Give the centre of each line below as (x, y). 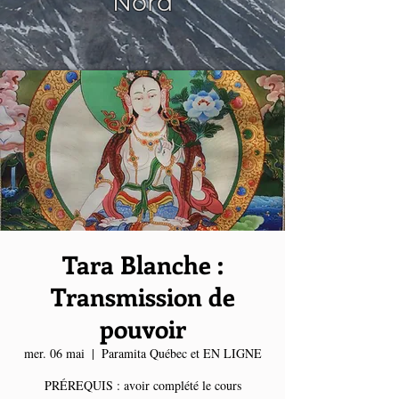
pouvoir (142, 328)
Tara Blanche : (142, 264)
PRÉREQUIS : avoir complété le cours (142, 385)
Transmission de (142, 296)
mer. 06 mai (54, 353)
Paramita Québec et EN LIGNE (181, 353)
